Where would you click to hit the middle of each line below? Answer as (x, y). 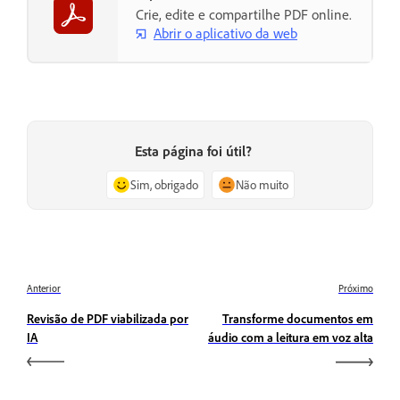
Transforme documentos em (298, 319)
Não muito (262, 185)
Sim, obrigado (164, 185)
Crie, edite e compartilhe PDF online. (244, 14)
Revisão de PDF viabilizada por (108, 319)
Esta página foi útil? (193, 151)
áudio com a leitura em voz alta (291, 337)
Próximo (356, 289)
